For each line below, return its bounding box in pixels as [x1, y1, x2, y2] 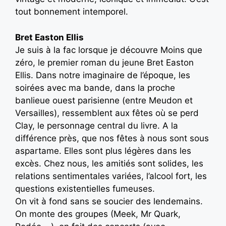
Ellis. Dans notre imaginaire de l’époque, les [15, 70, 190, 80]
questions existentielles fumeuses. [15, 183, 155, 194]
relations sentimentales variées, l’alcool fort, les [15, 171, 207, 181]
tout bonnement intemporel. [15, 7, 128, 17]
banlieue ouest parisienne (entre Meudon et [15, 95, 193, 105]
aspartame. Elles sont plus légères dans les [15, 145, 191, 156]
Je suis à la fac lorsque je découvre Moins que [15, 44, 202, 55]
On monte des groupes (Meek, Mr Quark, [15, 208, 181, 219]
